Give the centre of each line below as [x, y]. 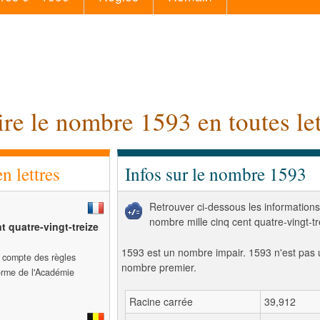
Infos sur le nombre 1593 [216, 174]
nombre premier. [159, 267]
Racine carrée [161, 301]
